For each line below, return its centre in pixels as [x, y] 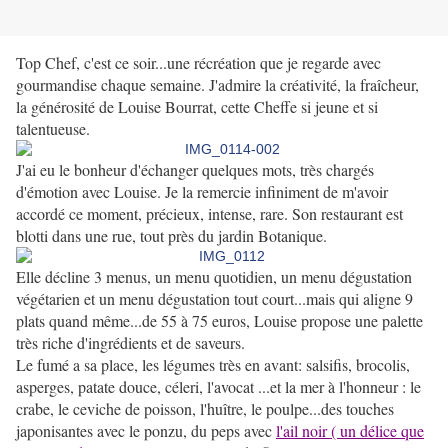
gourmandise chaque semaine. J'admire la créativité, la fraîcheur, [217, 85]
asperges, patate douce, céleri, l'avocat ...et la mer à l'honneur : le [218, 387]
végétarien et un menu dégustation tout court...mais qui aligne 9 [214, 299]
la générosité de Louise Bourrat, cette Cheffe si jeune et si [197, 107]
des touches [357, 409]
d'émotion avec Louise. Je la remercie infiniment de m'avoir [202, 192]
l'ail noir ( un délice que [350, 431]
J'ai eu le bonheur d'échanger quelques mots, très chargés [195, 170]
